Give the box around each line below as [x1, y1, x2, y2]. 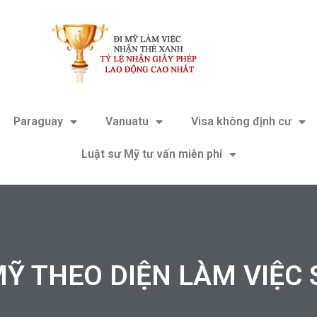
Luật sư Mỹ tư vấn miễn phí [81, 147, 222, 161]
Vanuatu [105, 115, 149, 128]
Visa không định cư [190, 115, 292, 128]
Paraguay [13, 115, 63, 128]
